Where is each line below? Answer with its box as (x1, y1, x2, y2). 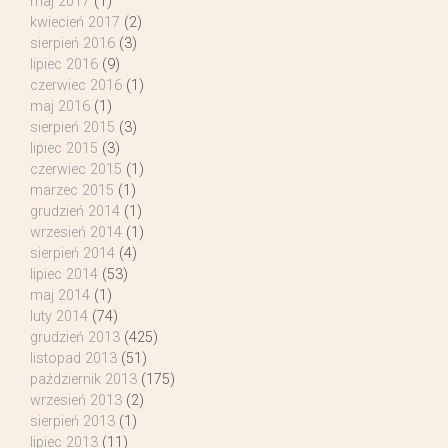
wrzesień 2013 (30, 391, 122, 409)
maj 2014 (30, 286, 90, 304)
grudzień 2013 (30, 328, 120, 346)
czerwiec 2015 (30, 160, 122, 178)
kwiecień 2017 (30, 13, 120, 31)
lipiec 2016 (30, 55, 98, 73)
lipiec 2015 (30, 139, 98, 157)
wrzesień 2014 (30, 223, 122, 241)
